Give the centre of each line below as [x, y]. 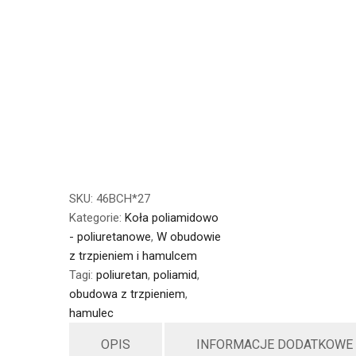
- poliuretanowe [110, 236]
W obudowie [189, 236]
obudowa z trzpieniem [127, 294]
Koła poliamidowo [172, 217]
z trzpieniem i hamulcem [133, 255]
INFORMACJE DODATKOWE [275, 344]
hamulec [91, 313]
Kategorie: [97, 217]
